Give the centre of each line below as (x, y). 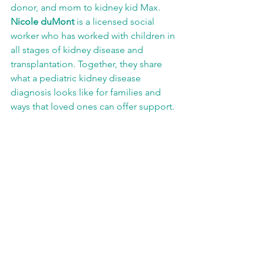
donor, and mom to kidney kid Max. (87, 7)
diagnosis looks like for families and (87, 92)
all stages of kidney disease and (78, 50)
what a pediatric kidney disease (77, 78)
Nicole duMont (42, 22)
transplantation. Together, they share (88, 64)
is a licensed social (115, 22)
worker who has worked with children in (94, 36)
